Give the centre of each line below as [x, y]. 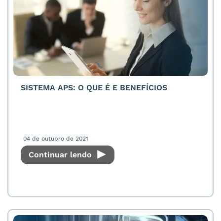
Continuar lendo [61, 155]
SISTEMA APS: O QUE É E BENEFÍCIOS [94, 88]
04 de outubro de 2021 [56, 139]
